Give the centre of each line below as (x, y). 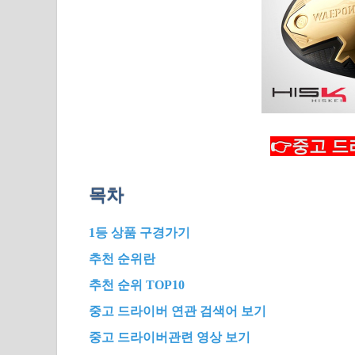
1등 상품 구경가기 (139, 233)
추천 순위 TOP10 (137, 285)
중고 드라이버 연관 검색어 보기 (177, 311)
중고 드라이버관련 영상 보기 (170, 338)
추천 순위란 (122, 259)
